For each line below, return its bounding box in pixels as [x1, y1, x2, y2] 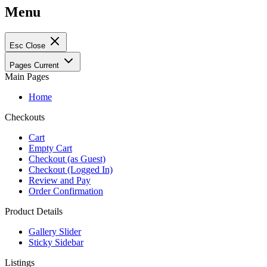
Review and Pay [29, 175, 91, 185]
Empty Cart [29, 142, 72, 153]
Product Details [5, 206, 63, 216]
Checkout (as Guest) [29, 153, 105, 164]
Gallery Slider [29, 226, 81, 237]
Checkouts [5, 111, 45, 122]
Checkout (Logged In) [29, 164, 113, 175]
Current [34, 60, 59, 70]
